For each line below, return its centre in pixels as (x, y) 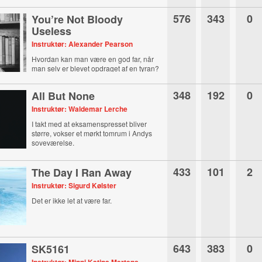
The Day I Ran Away (82, 173)
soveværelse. (53, 142)
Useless (52, 31)
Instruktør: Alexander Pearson (82, 44)
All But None (63, 96)
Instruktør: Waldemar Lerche (80, 109)
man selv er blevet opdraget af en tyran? (96, 68)
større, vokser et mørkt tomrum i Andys (92, 133)
